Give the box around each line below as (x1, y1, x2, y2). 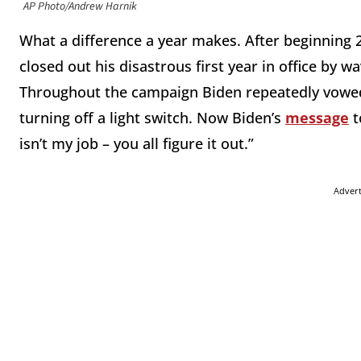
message (285, 108, 349, 128)
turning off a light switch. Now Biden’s (19, 108, 285, 128)
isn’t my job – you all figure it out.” (19, 134, 254, 154)
